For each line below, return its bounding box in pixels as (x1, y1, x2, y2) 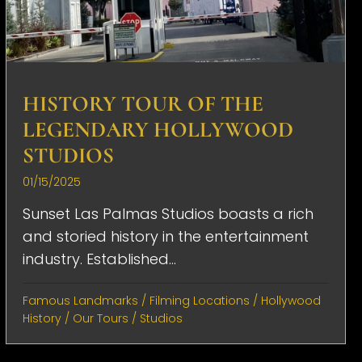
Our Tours (72, 309, 128, 326)
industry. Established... (22, 248, 176, 269)
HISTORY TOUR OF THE (22, 90, 263, 117)
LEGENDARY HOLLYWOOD (22, 116, 293, 143)
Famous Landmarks (22, 292, 138, 309)
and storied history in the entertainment (22, 225, 309, 246)
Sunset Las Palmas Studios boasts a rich (22, 203, 314, 224)
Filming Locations (149, 292, 250, 309)
